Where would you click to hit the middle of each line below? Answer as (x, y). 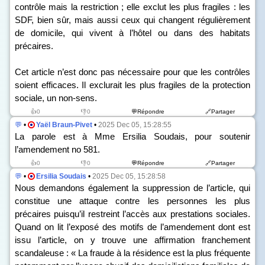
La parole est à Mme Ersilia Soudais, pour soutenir (132, 136)
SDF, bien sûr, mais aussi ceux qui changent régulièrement (132, 20)
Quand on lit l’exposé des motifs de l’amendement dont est (132, 227)
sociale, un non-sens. (56, 98)
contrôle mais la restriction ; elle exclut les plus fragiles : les (132, 7)
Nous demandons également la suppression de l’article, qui (132, 188)
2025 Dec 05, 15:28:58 (129, 176)
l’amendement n (46, 149)
